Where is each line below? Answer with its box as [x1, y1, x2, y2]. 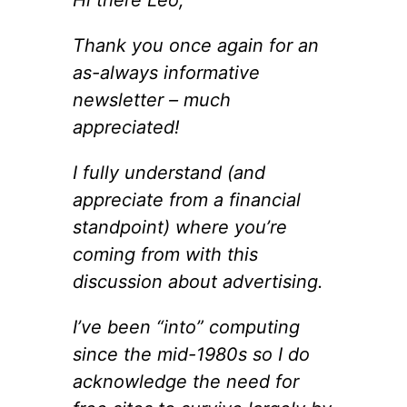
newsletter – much [73, 88, 231, 111]
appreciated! [73, 115, 180, 138]
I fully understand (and [73, 161, 265, 184]
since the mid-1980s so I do [73, 342, 310, 365]
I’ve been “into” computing [73, 315, 300, 338]
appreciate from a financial [73, 188, 301, 211]
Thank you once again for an [73, 34, 319, 56]
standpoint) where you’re [73, 215, 287, 238]
